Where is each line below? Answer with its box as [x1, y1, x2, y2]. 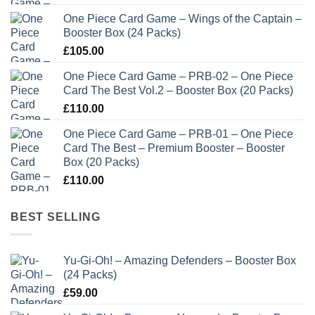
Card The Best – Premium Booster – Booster [63, 142, 285, 155]
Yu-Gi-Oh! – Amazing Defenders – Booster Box [63, 254, 296, 266]
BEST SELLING [11, 211, 101, 224]
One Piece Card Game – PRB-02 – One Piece [63, 70, 293, 83]
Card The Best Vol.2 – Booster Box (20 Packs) [63, 84, 293, 97]
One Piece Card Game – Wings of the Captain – [63, 13, 302, 25]
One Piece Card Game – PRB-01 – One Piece [63, 128, 293, 141]
